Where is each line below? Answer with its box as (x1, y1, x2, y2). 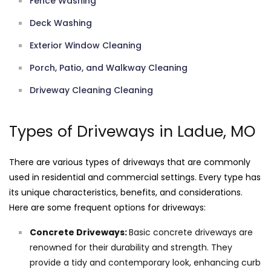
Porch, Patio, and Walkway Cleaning (30, 62, 188, 74)
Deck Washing (30, 17, 92, 30)
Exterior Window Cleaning (30, 39, 142, 52)
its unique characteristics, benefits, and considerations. (9, 186, 243, 199)
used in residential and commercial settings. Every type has (9, 171, 261, 184)
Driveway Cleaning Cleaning (30, 84, 153, 97)
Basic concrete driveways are (129, 226, 253, 239)
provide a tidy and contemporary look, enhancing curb (30, 256, 261, 269)
